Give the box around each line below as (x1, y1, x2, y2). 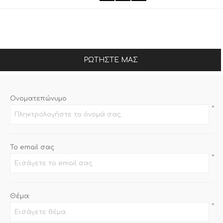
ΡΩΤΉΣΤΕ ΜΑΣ (83, 56, 138, 64)
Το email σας (10, 144, 54, 151)
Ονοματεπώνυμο (10, 95, 67, 103)
